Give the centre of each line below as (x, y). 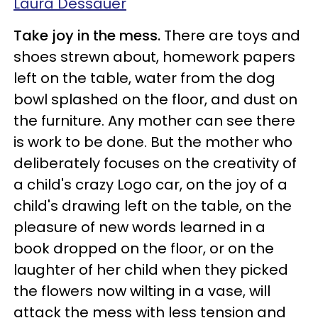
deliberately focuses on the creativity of (155, 163)
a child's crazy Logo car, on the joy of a (150, 185)
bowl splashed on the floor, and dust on (155, 99)
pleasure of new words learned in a (139, 227)
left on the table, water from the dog (144, 78)
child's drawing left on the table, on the (153, 206)
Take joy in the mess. (89, 35)
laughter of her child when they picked (151, 270)
